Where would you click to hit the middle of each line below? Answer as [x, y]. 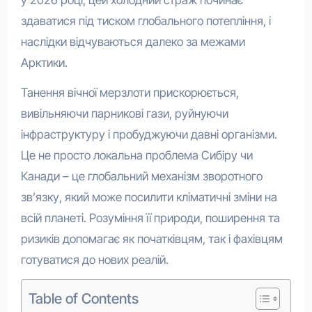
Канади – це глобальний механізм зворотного [141, 177]
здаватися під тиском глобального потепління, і [146, 21]
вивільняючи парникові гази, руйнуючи [124, 114]
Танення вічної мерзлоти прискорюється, [130, 93]
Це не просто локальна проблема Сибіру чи [136, 156]
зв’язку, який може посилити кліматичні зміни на [149, 197]
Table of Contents [83, 298]
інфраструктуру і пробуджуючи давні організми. [149, 135]
